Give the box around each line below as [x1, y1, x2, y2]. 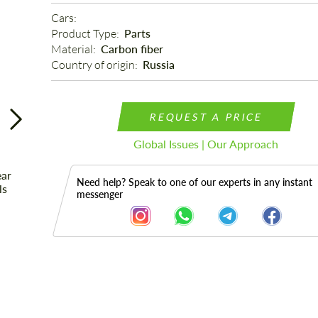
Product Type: [50, 26, 121, 40]
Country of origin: [50, 57, 140, 72]
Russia [142, 57, 175, 71]
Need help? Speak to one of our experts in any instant [76, 176, 312, 188]
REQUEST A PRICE [148, 111, 264, 123]
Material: [50, 42, 98, 56]
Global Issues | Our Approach [133, 137, 279, 150]
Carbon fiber [100, 42, 163, 55]
